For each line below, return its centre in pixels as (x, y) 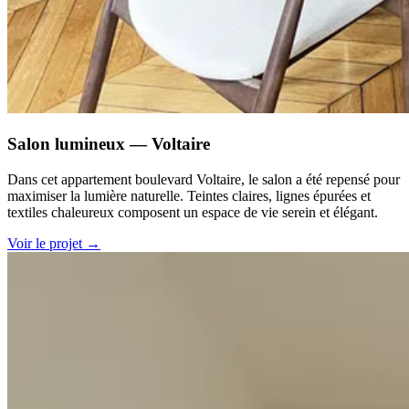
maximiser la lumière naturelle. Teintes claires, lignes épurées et (189, 195)
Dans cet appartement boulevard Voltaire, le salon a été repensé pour (204, 179)
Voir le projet (47, 243)
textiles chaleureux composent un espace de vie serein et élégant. (193, 212)
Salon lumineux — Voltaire (109, 143)
